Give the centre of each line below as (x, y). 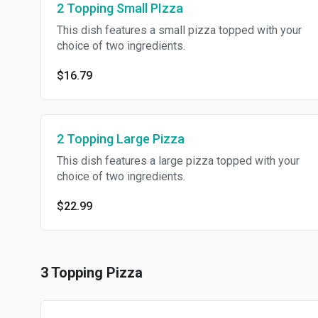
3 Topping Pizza (92, 273)
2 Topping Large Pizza (121, 139)
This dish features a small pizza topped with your (179, 30)
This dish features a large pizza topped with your (178, 161)
